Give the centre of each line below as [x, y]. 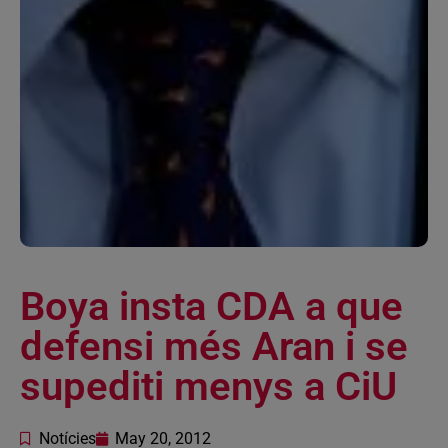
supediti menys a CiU [208, 387]
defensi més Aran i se [214, 347]
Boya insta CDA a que [211, 307]
